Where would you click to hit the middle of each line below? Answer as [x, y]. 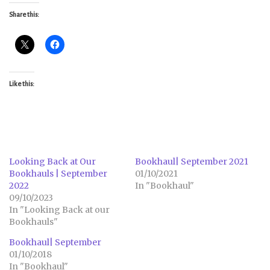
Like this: [22, 84]
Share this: [24, 15]
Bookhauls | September [58, 174]
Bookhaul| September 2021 [192, 162]
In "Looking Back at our [59, 210]
